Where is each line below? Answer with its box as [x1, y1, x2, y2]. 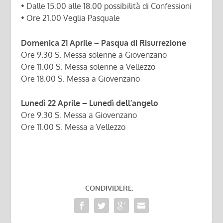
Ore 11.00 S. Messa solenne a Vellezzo [21, 61, 156, 72]
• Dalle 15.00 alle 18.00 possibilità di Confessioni [21, 1, 192, 11]
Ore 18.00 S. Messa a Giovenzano [21, 73, 140, 84]
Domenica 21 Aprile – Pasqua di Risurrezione [21, 37, 187, 48]
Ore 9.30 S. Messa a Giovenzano [21, 110, 137, 120]
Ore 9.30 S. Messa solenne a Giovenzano [21, 49, 167, 60]
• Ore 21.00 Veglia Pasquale [21, 13, 120, 23]
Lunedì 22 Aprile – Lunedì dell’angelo [21, 98, 159, 109]
